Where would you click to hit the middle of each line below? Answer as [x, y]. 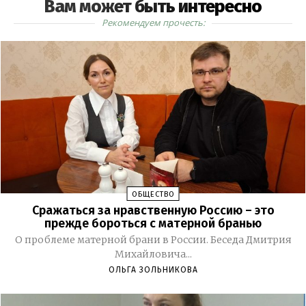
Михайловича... [153, 254]
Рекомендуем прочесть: [153, 22]
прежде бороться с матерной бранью [153, 224]
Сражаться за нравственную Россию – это [153, 211]
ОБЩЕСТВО [153, 195]
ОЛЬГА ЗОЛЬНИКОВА [153, 270]
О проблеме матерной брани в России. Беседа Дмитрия [153, 240]
